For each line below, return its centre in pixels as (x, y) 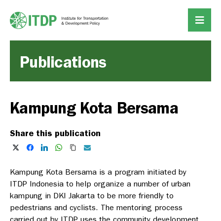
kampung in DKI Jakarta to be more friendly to (92, 196)
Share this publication (55, 133)
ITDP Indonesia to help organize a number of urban (100, 184)
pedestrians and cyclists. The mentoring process (96, 208)
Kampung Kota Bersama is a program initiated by (98, 172)
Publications (63, 62)
